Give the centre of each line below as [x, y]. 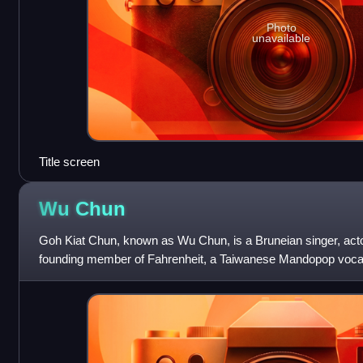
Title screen [69, 161]
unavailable [282, 38]
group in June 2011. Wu [101, 277]
